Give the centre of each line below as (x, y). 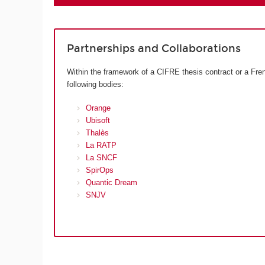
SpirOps (100, 170)
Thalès (98, 133)
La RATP (101, 146)
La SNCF (102, 158)
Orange (98, 108)
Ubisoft (98, 121)
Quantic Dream (112, 183)
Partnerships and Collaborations (153, 49)
